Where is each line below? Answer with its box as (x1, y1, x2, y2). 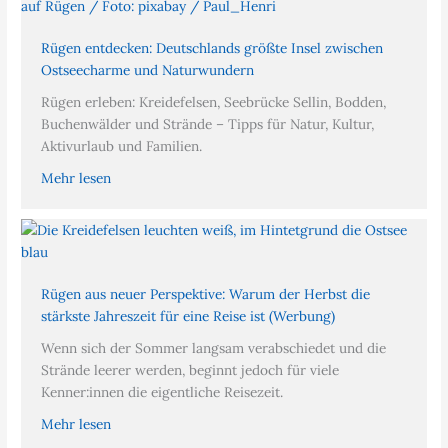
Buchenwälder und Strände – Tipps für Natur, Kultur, (41, 114, 375, 133)
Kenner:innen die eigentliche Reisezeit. (41, 382, 284, 401)
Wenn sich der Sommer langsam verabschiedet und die (41, 338, 387, 357)
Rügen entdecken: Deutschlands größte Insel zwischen (41, 38, 384, 57)
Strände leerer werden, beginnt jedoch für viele (41, 360, 340, 379)
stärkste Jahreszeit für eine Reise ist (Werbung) (41, 306, 336, 325)
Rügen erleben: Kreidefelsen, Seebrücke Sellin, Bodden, (41, 92, 387, 111)
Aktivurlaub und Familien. (41, 136, 203, 155)
